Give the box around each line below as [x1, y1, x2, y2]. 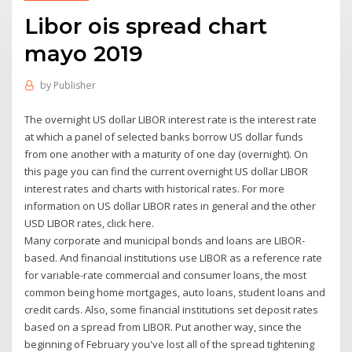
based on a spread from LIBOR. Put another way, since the [24, 319, 302, 334]
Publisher [53, 79, 96, 93]
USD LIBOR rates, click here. [24, 215, 155, 230]
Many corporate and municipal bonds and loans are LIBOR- [24, 233, 306, 247]
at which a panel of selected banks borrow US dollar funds [24, 129, 304, 144]
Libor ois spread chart [24, 12, 268, 39]
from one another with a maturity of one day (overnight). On [24, 146, 309, 161]
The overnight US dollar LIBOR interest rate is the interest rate [24, 112, 317, 126]
